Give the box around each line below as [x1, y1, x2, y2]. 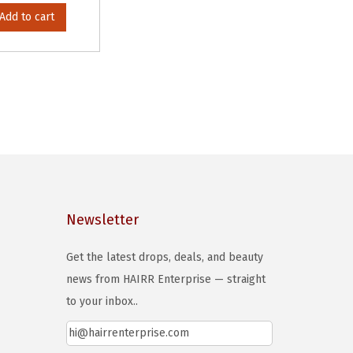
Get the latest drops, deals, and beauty [65, 251, 263, 264]
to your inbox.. [65, 295, 138, 308]
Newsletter [65, 211, 139, 229]
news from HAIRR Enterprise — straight [65, 273, 266, 286]
